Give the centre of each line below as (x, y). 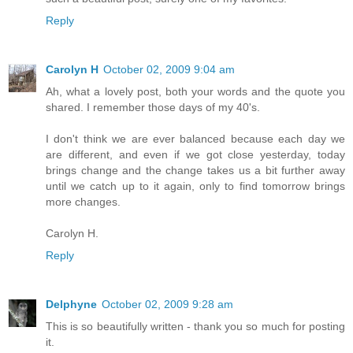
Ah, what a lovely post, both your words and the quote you (195, 91)
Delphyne (71, 304)
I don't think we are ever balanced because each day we (195, 138)
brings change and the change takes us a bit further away (195, 170)
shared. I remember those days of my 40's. (153, 107)
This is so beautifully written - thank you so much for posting (195, 326)
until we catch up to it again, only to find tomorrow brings (195, 186)
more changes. (83, 201)
